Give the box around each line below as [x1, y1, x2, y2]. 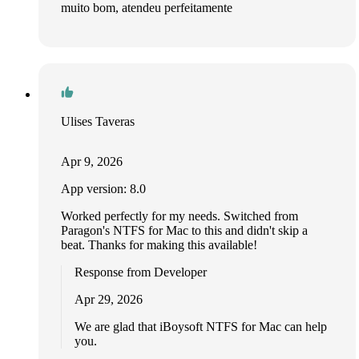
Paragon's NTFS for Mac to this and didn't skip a [61, 224, 308, 238]
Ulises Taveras [61, 115, 135, 129]
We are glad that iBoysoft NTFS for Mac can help [75, 320, 327, 334]
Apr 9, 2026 [61, 155, 123, 169]
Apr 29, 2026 [75, 292, 143, 307]
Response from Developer [75, 265, 207, 280]
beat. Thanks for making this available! [61, 238, 257, 252]
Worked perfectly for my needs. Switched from [61, 209, 298, 224]
